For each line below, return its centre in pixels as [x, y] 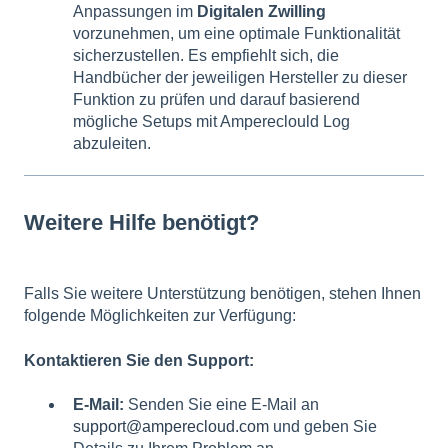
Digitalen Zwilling [261, 11]
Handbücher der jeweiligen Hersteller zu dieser [240, 77]
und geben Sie [323, 427]
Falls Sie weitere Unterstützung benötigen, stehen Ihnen [222, 294]
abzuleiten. [112, 143]
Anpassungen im [135, 11]
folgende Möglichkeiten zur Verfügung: [160, 316]
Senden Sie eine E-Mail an [221, 405]
